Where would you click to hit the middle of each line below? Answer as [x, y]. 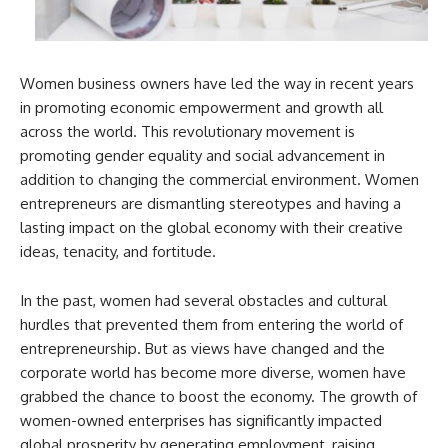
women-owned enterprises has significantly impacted [201, 420]
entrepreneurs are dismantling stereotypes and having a [210, 203]
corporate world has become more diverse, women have [213, 372]
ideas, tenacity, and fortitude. [118, 251]
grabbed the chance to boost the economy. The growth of [218, 396]
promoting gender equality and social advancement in [202, 155]
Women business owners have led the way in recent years [217, 83]
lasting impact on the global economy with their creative [211, 227]
